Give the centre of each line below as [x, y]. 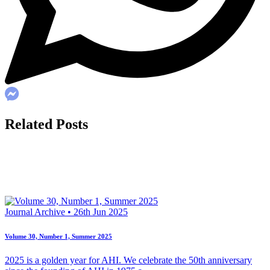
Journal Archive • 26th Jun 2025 [66, 212]
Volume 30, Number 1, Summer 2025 [58, 237]
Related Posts [46, 124]
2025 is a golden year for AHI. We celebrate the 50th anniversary [128, 260]
